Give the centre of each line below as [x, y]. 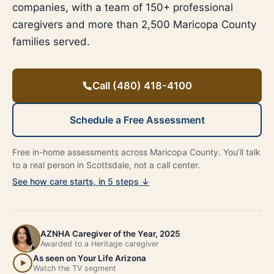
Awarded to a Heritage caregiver [100, 243]
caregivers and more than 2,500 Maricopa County [134, 24]
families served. [51, 42]
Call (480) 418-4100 [142, 86]
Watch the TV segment [75, 268]
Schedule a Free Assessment [137, 120]
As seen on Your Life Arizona [90, 258]
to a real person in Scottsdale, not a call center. [106, 165]
